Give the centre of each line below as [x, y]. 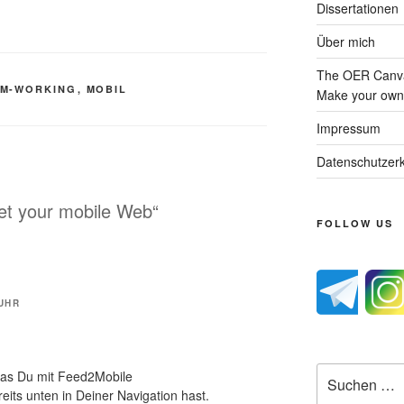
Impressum [348, 128]
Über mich [345, 41]
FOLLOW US [354, 223]
